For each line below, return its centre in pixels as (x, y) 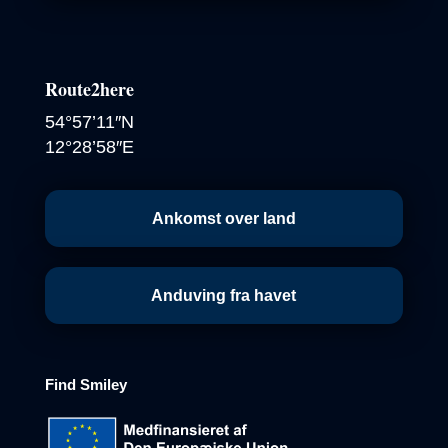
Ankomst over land (223, 218)
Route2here (89, 88)
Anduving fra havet (224, 295)
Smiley (103, 384)
